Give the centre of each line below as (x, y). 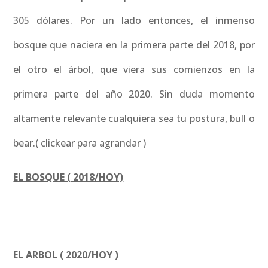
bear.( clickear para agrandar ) (80, 143)
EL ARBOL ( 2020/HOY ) (66, 255)
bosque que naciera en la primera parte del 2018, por (134, 45)
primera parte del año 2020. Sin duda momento (134, 94)
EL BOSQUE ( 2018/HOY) (68, 177)
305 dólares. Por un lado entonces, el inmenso (134, 20)
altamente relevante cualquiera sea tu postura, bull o (134, 118)
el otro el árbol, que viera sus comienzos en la (134, 69)
